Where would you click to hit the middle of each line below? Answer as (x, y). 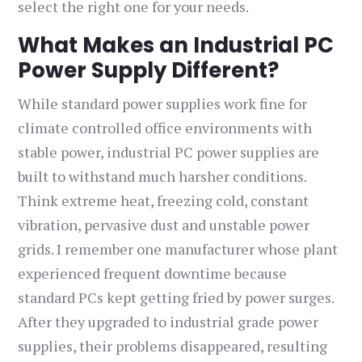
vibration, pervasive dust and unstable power (164, 225)
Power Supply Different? (149, 71)
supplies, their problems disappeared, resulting (173, 346)
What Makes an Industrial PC (176, 46)
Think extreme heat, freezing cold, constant (164, 201)
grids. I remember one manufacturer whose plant (178, 249)
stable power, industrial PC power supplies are (169, 152)
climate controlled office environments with (165, 128)
